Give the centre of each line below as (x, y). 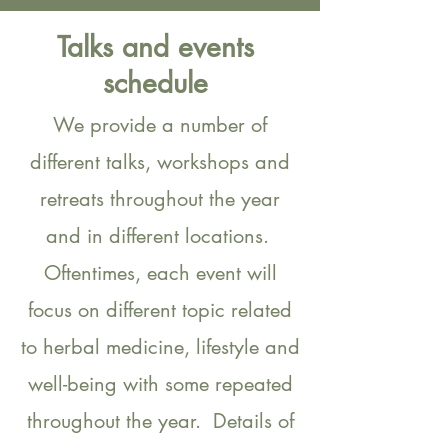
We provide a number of (160, 125)
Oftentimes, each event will (160, 273)
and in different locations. (160, 236)
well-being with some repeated (160, 384)
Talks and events (155, 47)
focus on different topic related (160, 310)
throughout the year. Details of (160, 421)
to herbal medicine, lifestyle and (160, 347)
